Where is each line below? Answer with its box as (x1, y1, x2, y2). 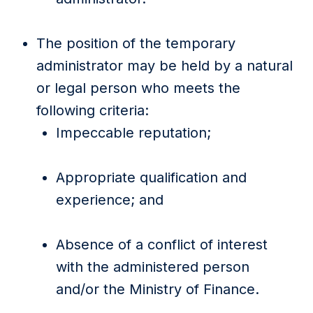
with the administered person (56, 259, 249, 275)
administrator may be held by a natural (36, 57, 293, 74)
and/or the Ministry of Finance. (56, 281, 259, 298)
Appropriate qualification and (56, 169, 247, 186)
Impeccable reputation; (56, 124, 211, 141)
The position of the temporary (36, 35, 235, 52)
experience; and (56, 191, 163, 208)
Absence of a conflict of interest (56, 236, 268, 253)
